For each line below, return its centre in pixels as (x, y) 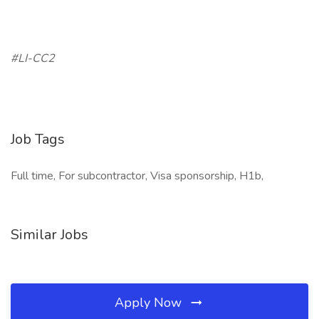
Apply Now (150, 303)
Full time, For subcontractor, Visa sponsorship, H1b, (137, 176)
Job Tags (38, 139)
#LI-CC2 (33, 58)
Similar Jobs (49, 235)
